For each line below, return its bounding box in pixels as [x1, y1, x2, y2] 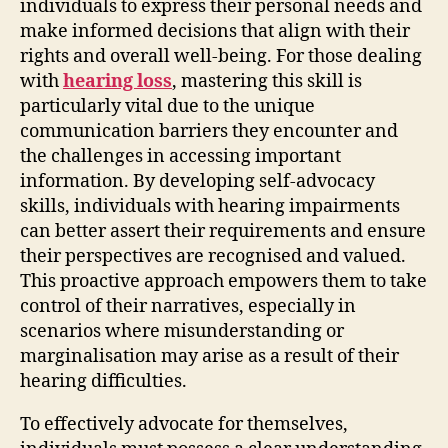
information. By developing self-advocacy [20, 169, 375, 193]
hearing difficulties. [20, 369, 187, 393]
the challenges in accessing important [20, 144, 341, 168]
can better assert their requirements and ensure [20, 219, 426, 243]
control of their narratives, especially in [20, 294, 356, 318]
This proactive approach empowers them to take [20, 269, 427, 293]
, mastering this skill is [172, 69, 362, 93]
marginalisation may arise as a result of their [20, 344, 399, 368]
